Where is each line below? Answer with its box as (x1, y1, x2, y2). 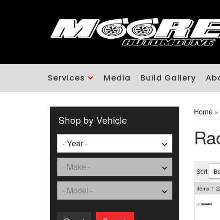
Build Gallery (140, 72, 196, 83)
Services (48, 72, 85, 83)
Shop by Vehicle (58, 113, 127, 126)
